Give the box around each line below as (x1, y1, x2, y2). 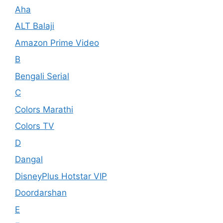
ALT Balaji (15, 21, 54, 31)
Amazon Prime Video (15, 37, 99, 48)
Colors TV (15, 121, 54, 131)
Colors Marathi (15, 104, 73, 114)
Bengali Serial (15, 71, 69, 81)
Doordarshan (15, 188, 67, 198)
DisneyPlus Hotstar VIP (15, 171, 107, 181)
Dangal (15, 154, 43, 164)
